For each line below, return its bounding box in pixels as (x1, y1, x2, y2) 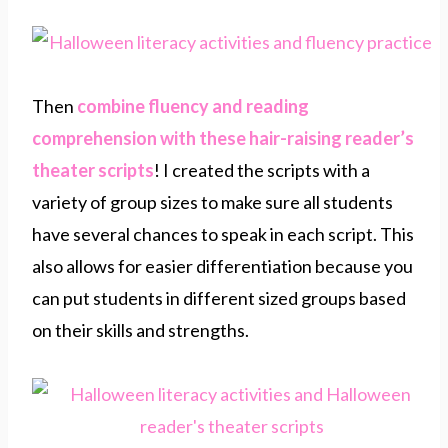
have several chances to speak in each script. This (32, 222, 414, 245)
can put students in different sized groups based (32, 286, 406, 309)
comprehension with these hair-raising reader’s (32, 126, 414, 149)
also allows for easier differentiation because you (32, 254, 413, 277)
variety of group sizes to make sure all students (32, 190, 393, 213)
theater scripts (32, 158, 154, 181)
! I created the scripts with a (154, 158, 370, 181)
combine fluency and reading (77, 94, 309, 117)
